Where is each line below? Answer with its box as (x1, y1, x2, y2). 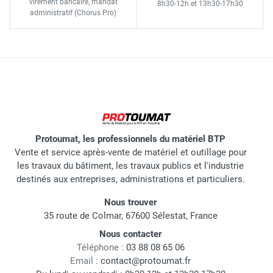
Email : (70, 255, 98, 267)
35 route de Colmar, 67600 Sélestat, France (43, 210, 218, 222)
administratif (30, 9, 74, 17)
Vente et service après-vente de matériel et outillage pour (14, 147, 247, 158)
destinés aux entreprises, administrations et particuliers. (16, 174, 245, 185)
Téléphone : (76, 242, 124, 253)
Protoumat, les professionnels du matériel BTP (35, 133, 225, 145)
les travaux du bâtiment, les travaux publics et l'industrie (17, 160, 244, 172)
